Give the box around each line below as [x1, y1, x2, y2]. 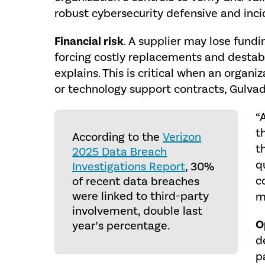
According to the [72, 130, 163, 145]
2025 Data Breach [72, 144, 167, 160]
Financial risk [54, 34, 124, 49]
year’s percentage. [72, 218, 170, 234]
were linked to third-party [72, 189, 209, 204]
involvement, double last [72, 203, 203, 219]
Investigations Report [72, 159, 186, 174]
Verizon [163, 130, 202, 145]
